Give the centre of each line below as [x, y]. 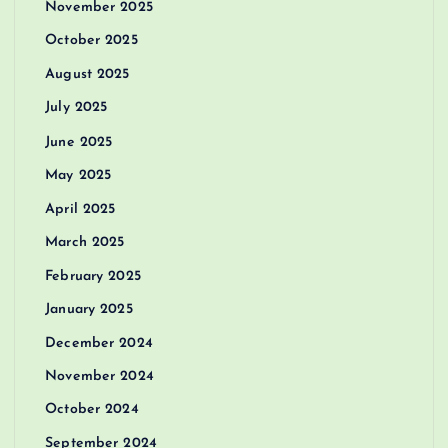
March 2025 [85, 243]
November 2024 [99, 377]
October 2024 [92, 410]
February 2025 [93, 276]
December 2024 [99, 343]
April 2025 [80, 209]
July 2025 [76, 108]
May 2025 [78, 176]
